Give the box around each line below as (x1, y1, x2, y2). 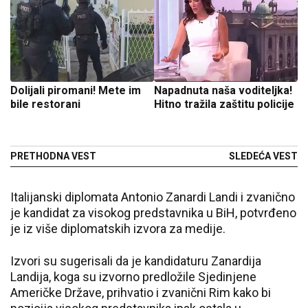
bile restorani (10, 98, 80, 111)
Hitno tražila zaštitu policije (154, 98, 294, 111)
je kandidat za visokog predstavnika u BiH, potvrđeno (10, 206, 296, 220)
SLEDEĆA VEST (229, 151, 298, 162)
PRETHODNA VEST (10, 151, 96, 162)
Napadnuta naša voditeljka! (154, 84, 292, 97)
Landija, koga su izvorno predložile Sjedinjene (10, 269, 256, 284)
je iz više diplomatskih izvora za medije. (10, 221, 225, 236)
